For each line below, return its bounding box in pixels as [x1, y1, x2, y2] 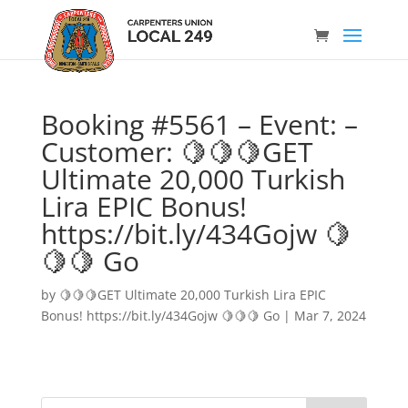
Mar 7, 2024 [293, 307, 366, 324]
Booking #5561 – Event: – [40, 106, 358, 143]
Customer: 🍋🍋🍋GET [40, 133, 313, 170]
